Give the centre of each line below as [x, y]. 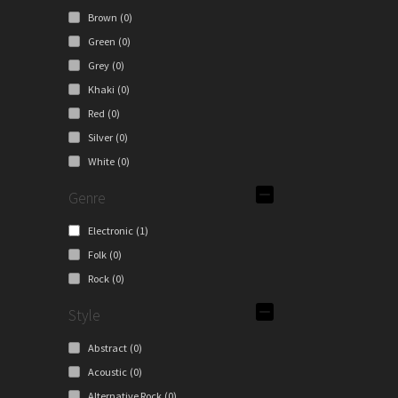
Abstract [107, 348]
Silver [100, 138]
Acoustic [107, 372]
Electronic [110, 231]
